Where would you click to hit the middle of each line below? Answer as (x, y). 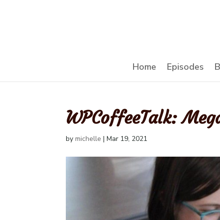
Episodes (185, 67)
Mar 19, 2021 (127, 139)
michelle (88, 139)
